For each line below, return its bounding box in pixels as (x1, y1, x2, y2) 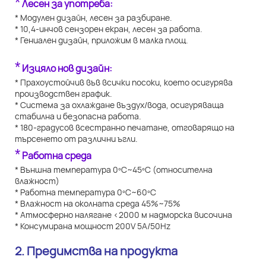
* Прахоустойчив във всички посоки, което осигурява (15, 77, 233, 88)
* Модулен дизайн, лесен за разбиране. (15, 12, 172, 24)
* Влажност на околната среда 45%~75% (15, 198, 180, 210)
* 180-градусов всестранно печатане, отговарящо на (15, 122, 235, 134)
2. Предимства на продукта (15, 243, 178, 259)
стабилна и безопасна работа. (15, 110, 141, 122)
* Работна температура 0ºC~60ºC (15, 186, 156, 198)
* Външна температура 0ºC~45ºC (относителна (15, 164, 213, 176)
